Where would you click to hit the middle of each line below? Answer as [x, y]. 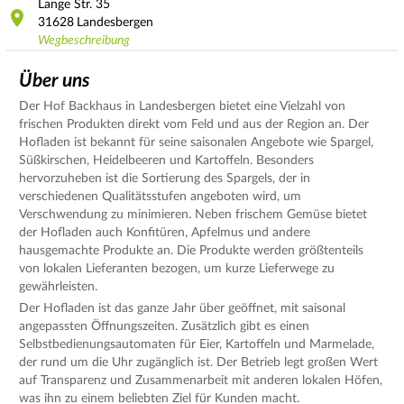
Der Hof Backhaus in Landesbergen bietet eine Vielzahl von [182, 107]
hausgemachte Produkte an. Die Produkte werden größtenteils [191, 251]
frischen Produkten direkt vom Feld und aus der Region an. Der [194, 125]
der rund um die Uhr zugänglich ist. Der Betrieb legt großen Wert [198, 362]
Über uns [55, 81]
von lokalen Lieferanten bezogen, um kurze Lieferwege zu [177, 269]
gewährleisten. [58, 287]
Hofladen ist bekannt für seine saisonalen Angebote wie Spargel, [196, 143]
